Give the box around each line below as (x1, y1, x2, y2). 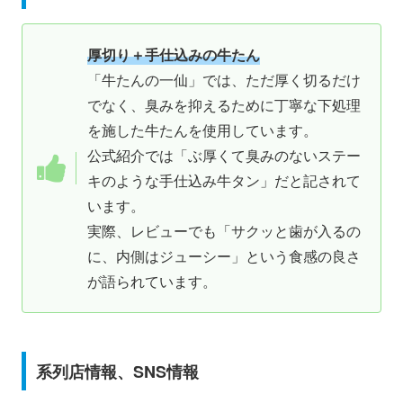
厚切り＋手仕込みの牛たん (87, 43, 260, 65)
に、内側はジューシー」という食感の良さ (87, 245, 361, 266)
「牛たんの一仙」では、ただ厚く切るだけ (87, 68, 361, 90)
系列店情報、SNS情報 (35, 359, 199, 383)
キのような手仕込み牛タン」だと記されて (87, 169, 361, 191)
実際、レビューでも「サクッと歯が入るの (87, 219, 361, 241)
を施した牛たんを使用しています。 (87, 119, 318, 140)
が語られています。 (87, 270, 217, 291)
